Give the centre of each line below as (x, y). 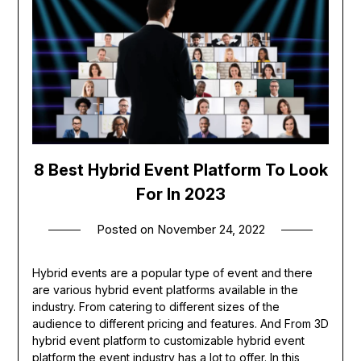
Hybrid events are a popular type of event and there (172, 272)
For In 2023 (180, 194)
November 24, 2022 (211, 229)
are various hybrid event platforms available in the (165, 289)
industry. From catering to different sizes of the (156, 306)
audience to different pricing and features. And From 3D (180, 323)
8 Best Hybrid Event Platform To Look (180, 170)
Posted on (127, 229)
